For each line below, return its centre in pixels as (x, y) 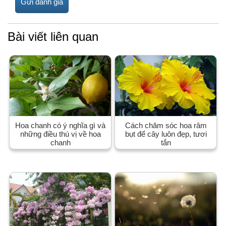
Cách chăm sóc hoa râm (166, 126)
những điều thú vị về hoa (60, 134)
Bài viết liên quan (53, 36)
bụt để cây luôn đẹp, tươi (166, 134)
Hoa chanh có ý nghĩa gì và (60, 126)
